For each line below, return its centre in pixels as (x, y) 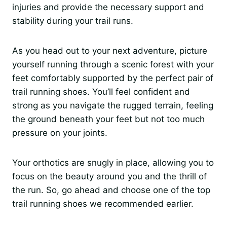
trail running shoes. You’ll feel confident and (101, 91)
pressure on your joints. (60, 133)
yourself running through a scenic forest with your (113, 64)
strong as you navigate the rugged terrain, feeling (113, 105)
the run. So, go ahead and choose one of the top (111, 190)
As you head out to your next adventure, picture (110, 50)
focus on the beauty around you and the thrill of (109, 176)
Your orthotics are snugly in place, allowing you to (113, 162)
